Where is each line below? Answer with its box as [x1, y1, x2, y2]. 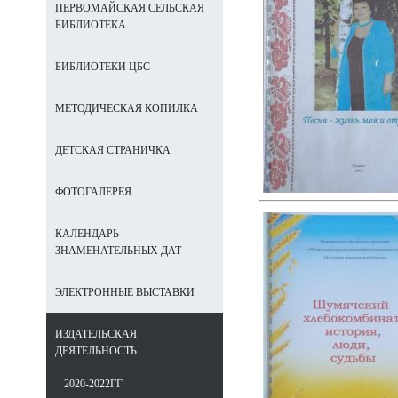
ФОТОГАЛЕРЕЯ [55, 186, 131, 198]
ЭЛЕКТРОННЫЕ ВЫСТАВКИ [55, 286, 195, 298]
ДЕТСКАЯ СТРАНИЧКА [55, 144, 171, 156]
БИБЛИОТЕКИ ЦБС [55, 60, 150, 73]
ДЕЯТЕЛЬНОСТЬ [55, 345, 137, 357]
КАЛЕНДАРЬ [55, 227, 119, 240]
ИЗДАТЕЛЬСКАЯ [55, 328, 137, 340]
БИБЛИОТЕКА [55, 19, 126, 31]
